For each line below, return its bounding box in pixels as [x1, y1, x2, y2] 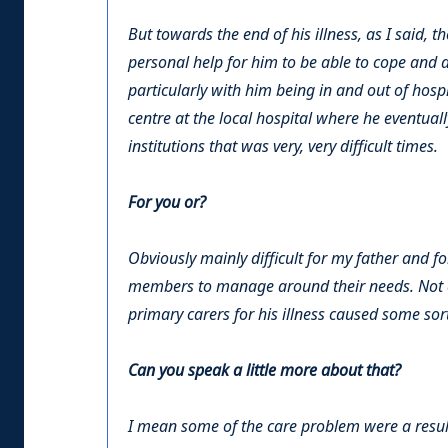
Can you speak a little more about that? [128, 359, 401, 383]
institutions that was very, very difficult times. [128, 135, 438, 159]
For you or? [128, 191, 206, 215]
